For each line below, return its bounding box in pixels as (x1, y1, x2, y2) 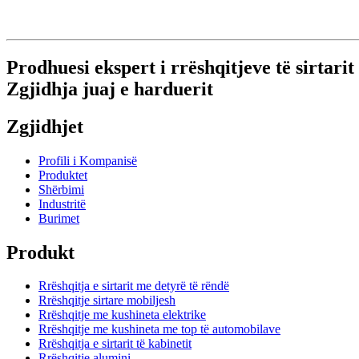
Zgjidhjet (6, 115, 83, 137)
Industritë (38, 196, 86, 211)
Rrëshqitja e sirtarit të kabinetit (38, 337, 192, 351)
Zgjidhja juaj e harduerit (6, 78, 213, 99)
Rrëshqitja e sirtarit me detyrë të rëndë (38, 279, 229, 293)
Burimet (38, 211, 79, 225)
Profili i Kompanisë (38, 153, 137, 167)
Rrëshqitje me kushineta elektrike (38, 308, 206, 322)
